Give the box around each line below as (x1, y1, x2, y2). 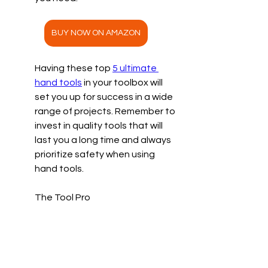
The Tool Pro (35, 192, 90, 202)
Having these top (35, 63, 112, 73)
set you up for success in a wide (35, 92, 175, 102)
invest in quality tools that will (35, 120, 165, 130)
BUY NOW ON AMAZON (51, 28, 141, 37)
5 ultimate (112, 63, 159, 73)
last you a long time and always (35, 135, 173, 145)
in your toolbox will (82, 77, 165, 87)
